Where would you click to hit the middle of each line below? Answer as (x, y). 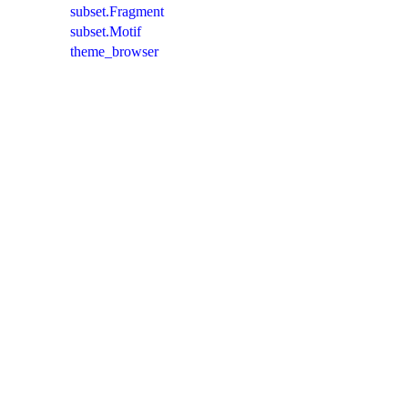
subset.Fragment (117, 11)
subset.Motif (106, 31)
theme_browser (114, 51)
